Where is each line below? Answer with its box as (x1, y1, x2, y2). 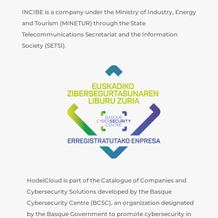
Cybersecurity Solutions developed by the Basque (26, 187, 172, 195)
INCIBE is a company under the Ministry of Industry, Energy (21, 8, 196, 16)
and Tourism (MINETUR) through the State (21, 19, 145, 27)
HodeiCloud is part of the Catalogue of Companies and (26, 176, 186, 184)
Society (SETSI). (21, 42, 66, 50)
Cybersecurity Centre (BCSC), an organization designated (26, 199, 194, 206)
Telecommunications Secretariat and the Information (21, 31, 178, 38)
